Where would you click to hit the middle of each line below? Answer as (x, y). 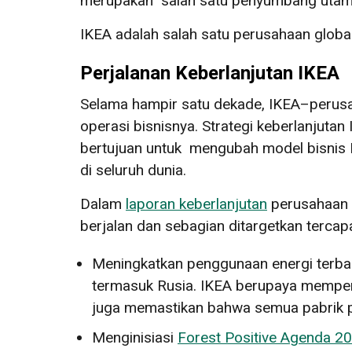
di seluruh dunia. (135, 170)
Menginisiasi (135, 337)
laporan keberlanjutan (196, 203)
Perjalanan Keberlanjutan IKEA (210, 73)
